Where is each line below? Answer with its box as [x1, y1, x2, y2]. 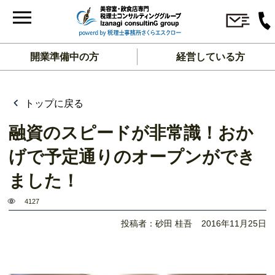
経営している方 [176, 52, 245, 62]
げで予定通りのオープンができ [9, 147, 255, 166]
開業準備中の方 [30, 52, 99, 62]
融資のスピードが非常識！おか [9, 123, 254, 142]
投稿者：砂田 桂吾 [121, 219, 192, 228]
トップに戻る [22, 98, 83, 109]
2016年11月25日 [201, 219, 266, 228]
